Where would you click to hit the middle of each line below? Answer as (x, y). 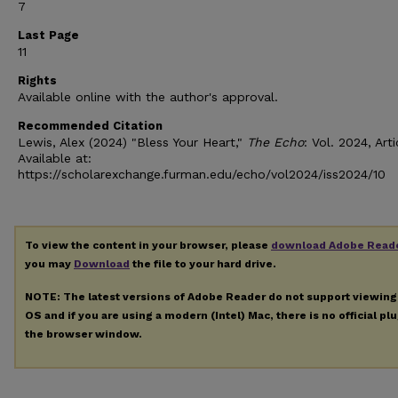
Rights (37, 80)
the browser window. (84, 334)
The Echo (275, 142)
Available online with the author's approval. (148, 96)
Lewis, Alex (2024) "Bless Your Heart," (132, 142)
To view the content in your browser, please (148, 245)
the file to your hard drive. (203, 263)
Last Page (48, 35)
